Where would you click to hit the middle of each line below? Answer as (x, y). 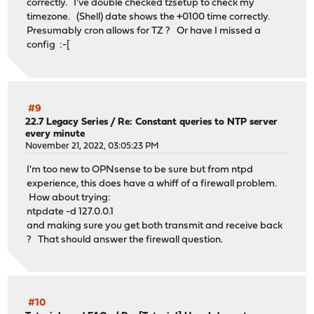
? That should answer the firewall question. (125, 240)
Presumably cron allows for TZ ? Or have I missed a (144, 32)
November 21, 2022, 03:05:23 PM (93, 146)
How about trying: (69, 198)
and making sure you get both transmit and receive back (155, 226)
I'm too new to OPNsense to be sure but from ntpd (140, 170)
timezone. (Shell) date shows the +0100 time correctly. (152, 18)
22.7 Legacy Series (67, 122)
